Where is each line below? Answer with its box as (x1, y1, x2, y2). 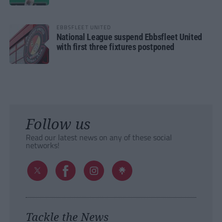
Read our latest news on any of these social (25, 131, 172, 144)
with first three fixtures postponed (56, 42, 174, 53)
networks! (25, 139, 59, 152)
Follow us (25, 114, 90, 134)
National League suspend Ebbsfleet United (56, 32, 202, 43)
